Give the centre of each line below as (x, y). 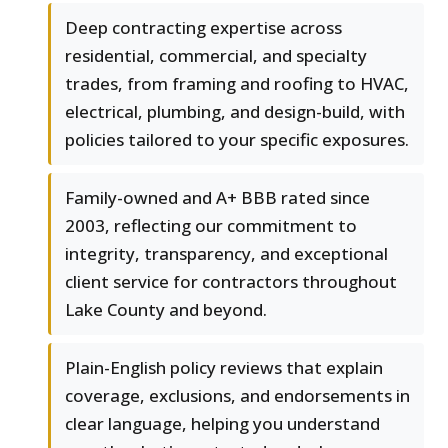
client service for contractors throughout (231, 282)
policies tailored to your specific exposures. (237, 140)
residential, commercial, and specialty (216, 56)
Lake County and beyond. (166, 310)
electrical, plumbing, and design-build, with (235, 112)
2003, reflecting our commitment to (211, 226)
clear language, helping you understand (222, 424)
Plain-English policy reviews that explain (224, 368)
